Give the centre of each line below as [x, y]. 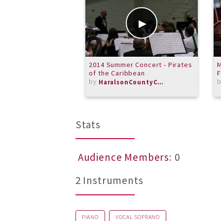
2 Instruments [109, 181]
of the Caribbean [117, 73]
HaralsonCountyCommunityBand [161, 82]
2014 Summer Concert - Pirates [141, 64]
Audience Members [124, 158]
